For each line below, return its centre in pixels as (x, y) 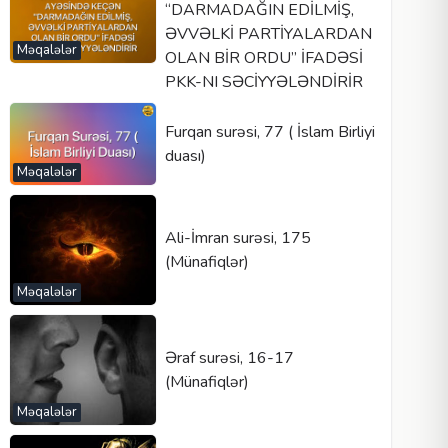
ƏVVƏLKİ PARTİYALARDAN (268, 34)
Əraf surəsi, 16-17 (229, 357)
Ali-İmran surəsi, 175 (237, 237)
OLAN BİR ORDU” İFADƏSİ (263, 58)
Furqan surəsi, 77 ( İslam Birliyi (269, 132)
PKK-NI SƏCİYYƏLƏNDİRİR (263, 82)
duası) (185, 156)
